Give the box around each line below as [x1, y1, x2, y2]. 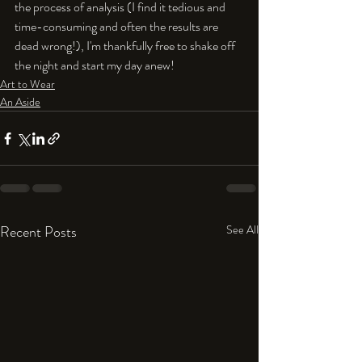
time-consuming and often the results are [15, 17, 221, 36]
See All [226, 221, 259, 238]
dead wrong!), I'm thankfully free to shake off [15, 36, 238, 55]
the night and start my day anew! [15, 56, 175, 74]
